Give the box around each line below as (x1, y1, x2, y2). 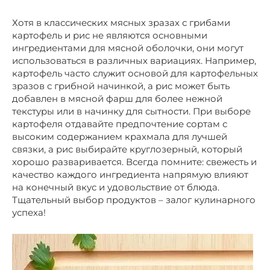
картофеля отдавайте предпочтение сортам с (12, 118, 227, 130)
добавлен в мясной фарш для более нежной (12, 93, 222, 105)
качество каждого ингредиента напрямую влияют (12, 169, 248, 181)
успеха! (12, 207, 46, 219)
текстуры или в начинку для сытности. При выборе (12, 105, 251, 118)
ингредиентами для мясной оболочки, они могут (12, 42, 243, 54)
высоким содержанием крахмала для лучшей (12, 131, 227, 143)
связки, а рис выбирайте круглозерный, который (12, 143, 242, 155)
